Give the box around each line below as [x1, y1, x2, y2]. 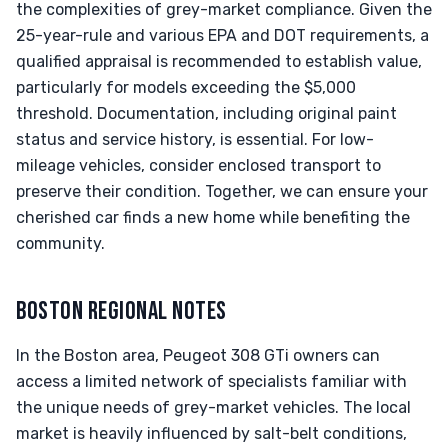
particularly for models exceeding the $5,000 [16, 78, 356, 97]
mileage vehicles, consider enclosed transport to [16, 156, 381, 175]
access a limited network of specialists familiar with [16, 372, 407, 391]
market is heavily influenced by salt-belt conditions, [16, 424, 407, 443]
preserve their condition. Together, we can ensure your [16, 182, 428, 201]
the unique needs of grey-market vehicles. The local [16, 398, 411, 417]
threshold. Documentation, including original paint [16, 104, 397, 123]
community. [16, 234, 105, 253]
